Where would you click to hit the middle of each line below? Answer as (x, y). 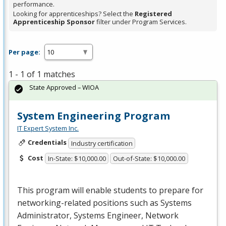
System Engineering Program (94, 116)
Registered (153, 14)
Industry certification (102, 143)
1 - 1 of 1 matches (42, 74)
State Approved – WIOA (64, 88)
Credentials (47, 143)
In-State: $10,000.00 (77, 159)
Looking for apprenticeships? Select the (74, 14)
